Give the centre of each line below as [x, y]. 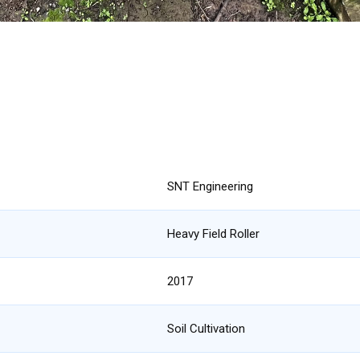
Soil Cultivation [206, 328]
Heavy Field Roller [213, 233]
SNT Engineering [210, 186]
